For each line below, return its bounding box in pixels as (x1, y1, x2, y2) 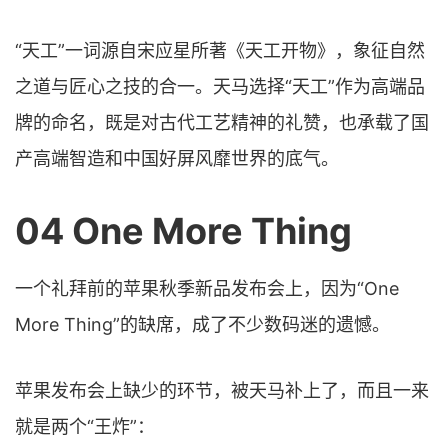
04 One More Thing (15, 208, 352, 253)
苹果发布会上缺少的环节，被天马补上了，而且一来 (15, 379, 429, 401)
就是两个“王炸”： (15, 415, 155, 437)
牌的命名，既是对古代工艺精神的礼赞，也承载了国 (15, 111, 429, 133)
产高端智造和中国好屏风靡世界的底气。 (15, 147, 339, 169)
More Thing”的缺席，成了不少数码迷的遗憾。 (15, 313, 390, 335)
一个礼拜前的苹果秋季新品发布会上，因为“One (15, 277, 399, 299)
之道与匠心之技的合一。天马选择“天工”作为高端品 (15, 75, 425, 97)
